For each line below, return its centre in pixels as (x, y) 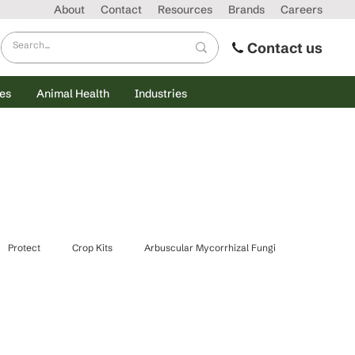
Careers (302, 10)
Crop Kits (92, 247)
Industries (160, 93)
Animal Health (73, 93)
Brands (246, 10)
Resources (185, 10)
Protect (24, 247)
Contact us (285, 48)
